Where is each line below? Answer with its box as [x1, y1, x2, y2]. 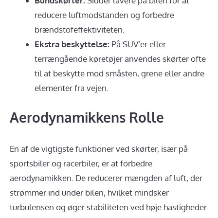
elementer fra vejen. [35, 83, 109, 93]
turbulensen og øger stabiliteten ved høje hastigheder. [10, 201, 208, 212]
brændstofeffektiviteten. [35, 24, 125, 35]
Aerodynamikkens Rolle [10, 108, 164, 126]
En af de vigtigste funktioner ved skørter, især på [10, 143, 188, 154]
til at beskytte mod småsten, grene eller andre [35, 68, 204, 79]
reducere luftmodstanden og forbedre [35, 10, 174, 20]
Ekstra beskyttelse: [35, 39, 109, 50]
